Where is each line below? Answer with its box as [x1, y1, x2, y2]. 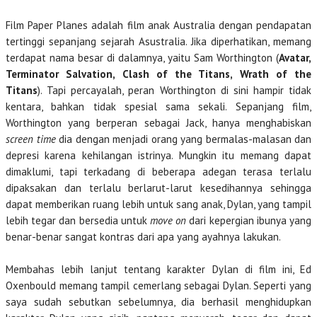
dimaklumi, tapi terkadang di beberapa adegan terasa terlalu [6, 165, 311, 178]
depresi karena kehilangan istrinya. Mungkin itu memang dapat [6, 149, 311, 162]
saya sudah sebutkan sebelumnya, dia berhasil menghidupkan [6, 295, 311, 309]
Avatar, [279, 51, 311, 64]
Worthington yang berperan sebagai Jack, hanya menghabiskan [6, 116, 311, 129]
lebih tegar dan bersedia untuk [6, 214, 150, 227]
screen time [6, 132, 56, 146]
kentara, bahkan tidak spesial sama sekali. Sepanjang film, [6, 100, 311, 113]
